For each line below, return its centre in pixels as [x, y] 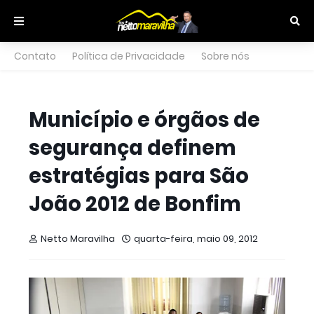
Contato [35, 56]
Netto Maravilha [78, 239]
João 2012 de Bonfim [135, 204]
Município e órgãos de [144, 120]
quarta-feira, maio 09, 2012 [196, 239]
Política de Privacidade [129, 56]
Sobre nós [225, 56]
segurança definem [132, 148]
